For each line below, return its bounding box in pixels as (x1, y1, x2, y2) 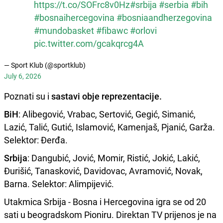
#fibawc (96, 24, 128, 36)
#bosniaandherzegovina (116, 11, 212, 23)
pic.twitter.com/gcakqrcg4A (34, 37, 144, 49)
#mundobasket (34, 24, 94, 36)
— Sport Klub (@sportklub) (4, 60, 86, 70)
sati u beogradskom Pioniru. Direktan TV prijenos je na (4, 208, 217, 221)
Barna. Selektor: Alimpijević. (4, 177, 114, 190)
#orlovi (130, 24, 157, 36)
